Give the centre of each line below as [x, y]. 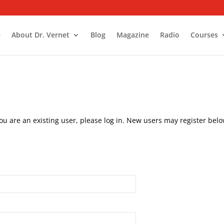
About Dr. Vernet [40, 35]
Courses [204, 35]
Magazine [133, 35]
